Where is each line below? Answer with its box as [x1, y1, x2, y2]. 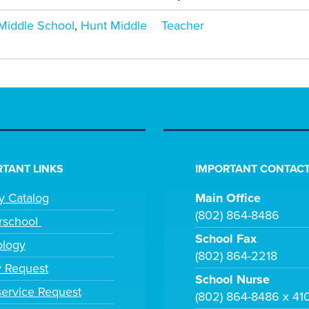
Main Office [195, 190, 261, 206]
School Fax [195, 231, 257, 247]
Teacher [161, 18, 204, 33]
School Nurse [195, 272, 270, 288]
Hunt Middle [81, 18, 148, 33]
